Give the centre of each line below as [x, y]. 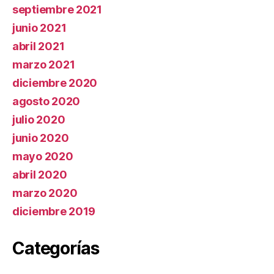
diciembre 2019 [54, 212]
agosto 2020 [46, 102]
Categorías [56, 249]
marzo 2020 [45, 193]
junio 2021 [39, 28]
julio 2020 [39, 120]
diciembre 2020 [55, 83]
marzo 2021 [44, 65]
